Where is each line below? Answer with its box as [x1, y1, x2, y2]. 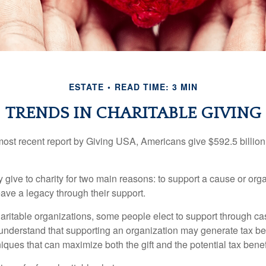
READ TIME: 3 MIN [114, 80, 198, 93]
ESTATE [68, 80, 104, 93]
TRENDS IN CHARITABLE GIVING [5, 103, 261, 122]
